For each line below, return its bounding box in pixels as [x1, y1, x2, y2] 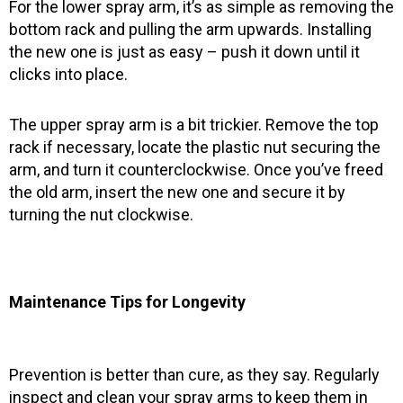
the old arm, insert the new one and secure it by [9, 183, 345, 202]
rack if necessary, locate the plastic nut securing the [9, 138, 381, 157]
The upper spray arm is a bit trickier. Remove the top [9, 115, 379, 135]
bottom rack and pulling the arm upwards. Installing [9, 19, 372, 39]
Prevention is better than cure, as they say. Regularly [9, 365, 380, 385]
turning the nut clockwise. [9, 205, 193, 225]
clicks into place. [9, 64, 128, 84]
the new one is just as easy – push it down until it [9, 41, 360, 61]
